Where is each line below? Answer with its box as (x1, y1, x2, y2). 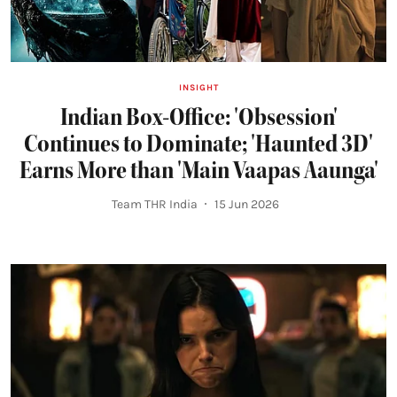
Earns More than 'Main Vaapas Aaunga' (19, 154, 378, 185)
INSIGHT (178, 82, 219, 93)
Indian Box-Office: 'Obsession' (59, 101, 338, 132)
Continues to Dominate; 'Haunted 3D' (24, 128, 373, 159)
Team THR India (111, 196, 198, 212)
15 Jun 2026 (214, 196, 279, 212)
